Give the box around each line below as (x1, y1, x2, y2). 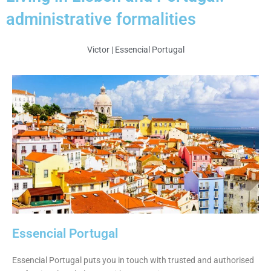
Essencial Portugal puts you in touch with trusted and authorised (12, 255, 254, 266)
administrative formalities (6, 10, 196, 29)
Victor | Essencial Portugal (87, 45, 184, 54)
